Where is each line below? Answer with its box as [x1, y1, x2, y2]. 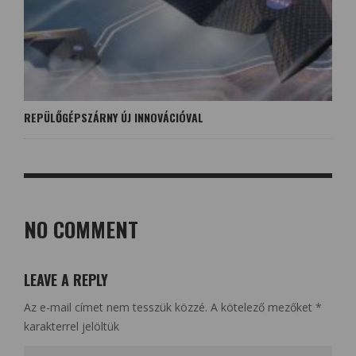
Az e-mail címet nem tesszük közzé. [24, 299, 207, 315]
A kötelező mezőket [211, 299, 315, 315]
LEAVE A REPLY [24, 269, 108, 290]
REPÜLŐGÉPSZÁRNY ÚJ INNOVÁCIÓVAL [24, 108, 203, 126]
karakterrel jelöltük [24, 318, 119, 334]
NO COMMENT [24, 213, 138, 245]
